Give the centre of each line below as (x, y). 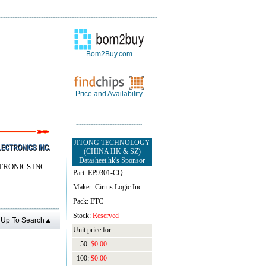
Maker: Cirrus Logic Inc (107, 187)
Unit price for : (94, 230)
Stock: (83, 216)
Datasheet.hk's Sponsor (112, 160)
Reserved (105, 216)
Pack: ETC (88, 201)
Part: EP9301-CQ (98, 173)
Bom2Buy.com (109, 54)
